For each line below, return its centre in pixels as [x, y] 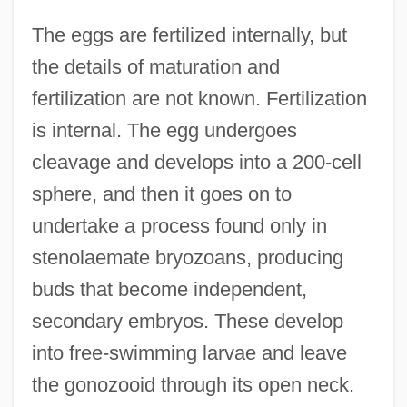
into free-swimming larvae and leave [189, 353]
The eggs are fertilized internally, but [189, 35]
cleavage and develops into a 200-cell [196, 162]
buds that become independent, [169, 289]
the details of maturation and [155, 67]
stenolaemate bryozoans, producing [187, 258]
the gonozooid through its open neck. [193, 385]
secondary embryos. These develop [187, 321]
